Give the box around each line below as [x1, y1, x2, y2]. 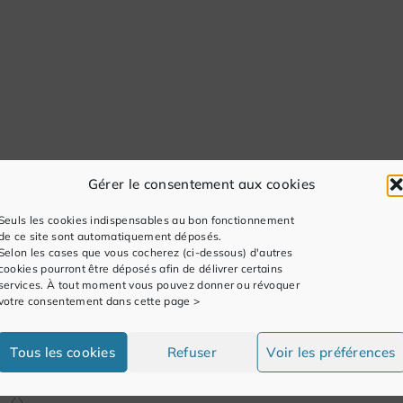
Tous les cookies [10, 343, 115, 361]
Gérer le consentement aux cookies [87, 175, 316, 193]
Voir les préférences [266, 343, 396, 361]
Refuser [166, 343, 217, 361]
